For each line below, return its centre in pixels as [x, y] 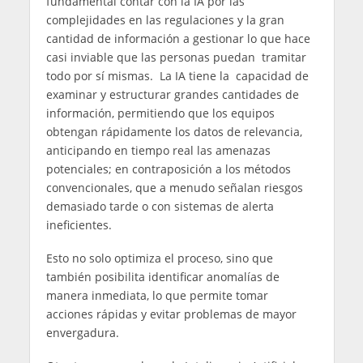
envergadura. [82, 332]
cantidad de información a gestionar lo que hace [179, 38]
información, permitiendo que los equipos [160, 113]
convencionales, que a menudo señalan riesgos [174, 187]
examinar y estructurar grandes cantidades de [172, 94]
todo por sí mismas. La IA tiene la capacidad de [177, 75]
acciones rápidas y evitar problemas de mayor [171, 314]
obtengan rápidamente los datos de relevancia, [174, 131]
